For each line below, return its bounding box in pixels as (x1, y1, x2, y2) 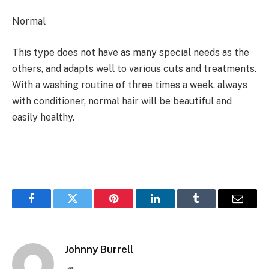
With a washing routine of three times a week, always (12, 79, 247, 91)
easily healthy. (12, 111, 74, 123)
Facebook (30, 202, 73, 213)
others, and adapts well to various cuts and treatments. (12, 62, 256, 74)
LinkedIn (154, 202, 194, 213)
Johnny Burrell (64, 243, 133, 256)
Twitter (71, 202, 103, 213)
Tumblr (195, 202, 228, 213)
